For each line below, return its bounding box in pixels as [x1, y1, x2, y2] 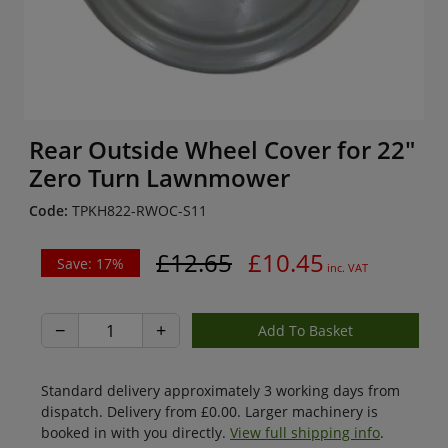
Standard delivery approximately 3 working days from [41, 381, 400, 400]
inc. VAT [324, 261, 368, 275]
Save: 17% [57, 253, 124, 273]
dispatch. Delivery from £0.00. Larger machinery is [41, 402, 378, 421]
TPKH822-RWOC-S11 [68, 201, 207, 220]
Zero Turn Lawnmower [29, 161, 290, 194]
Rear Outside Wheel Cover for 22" [29, 133, 415, 166]
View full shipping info [230, 423, 380, 442]
